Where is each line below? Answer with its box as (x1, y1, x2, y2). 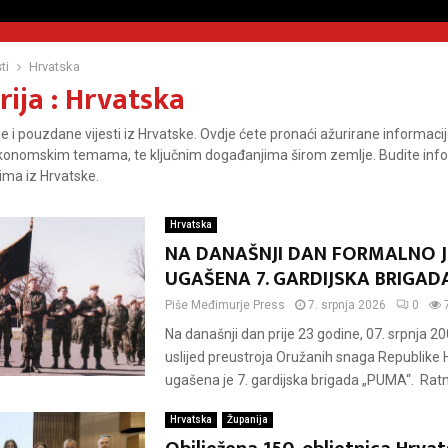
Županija (226, 414, 268, 425)
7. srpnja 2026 (307, 298, 386, 312)
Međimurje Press (190, 298, 285, 312)
